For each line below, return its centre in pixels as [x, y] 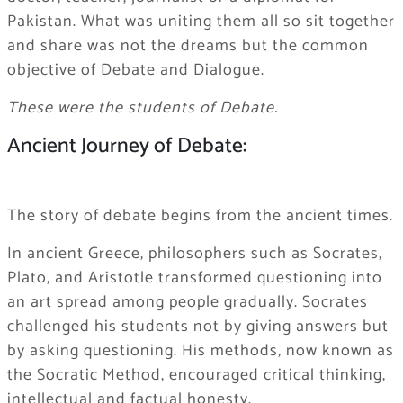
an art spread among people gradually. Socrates [187, 302]
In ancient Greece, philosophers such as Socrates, [194, 253]
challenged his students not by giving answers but [197, 326]
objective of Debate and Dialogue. [135, 71]
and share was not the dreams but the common [188, 46]
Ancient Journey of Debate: [126, 147]
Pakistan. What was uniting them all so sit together [201, 22]
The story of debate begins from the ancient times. [200, 215]
